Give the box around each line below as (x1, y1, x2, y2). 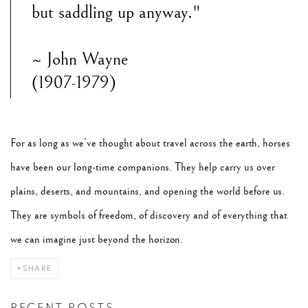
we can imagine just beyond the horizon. (10, 233, 186, 246)
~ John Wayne (32, 49, 133, 70)
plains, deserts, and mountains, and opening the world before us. (10, 185, 285, 198)
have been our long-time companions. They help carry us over (10, 161, 275, 174)
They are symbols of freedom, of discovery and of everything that (10, 209, 287, 222)
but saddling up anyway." (32, 2, 201, 23)
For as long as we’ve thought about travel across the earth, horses (10, 137, 290, 150)
